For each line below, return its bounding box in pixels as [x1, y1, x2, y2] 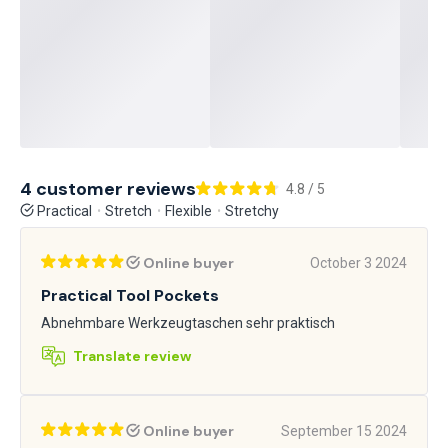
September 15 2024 [281, 422, 407, 439]
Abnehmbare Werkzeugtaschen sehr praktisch [41, 314, 335, 331]
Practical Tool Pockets [41, 284, 219, 306]
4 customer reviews [20, 176, 196, 201]
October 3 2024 [310, 254, 407, 271]
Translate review [73, 346, 191, 365]
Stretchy [225, 202, 279, 219]
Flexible [165, 202, 212, 219]
